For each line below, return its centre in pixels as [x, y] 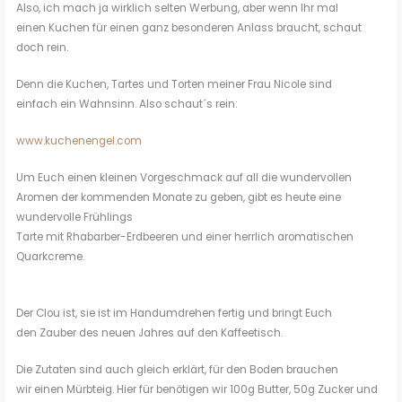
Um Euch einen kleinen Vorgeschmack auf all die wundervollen [184, 178]
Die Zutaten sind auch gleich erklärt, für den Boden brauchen [178, 370]
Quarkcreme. [51, 257]
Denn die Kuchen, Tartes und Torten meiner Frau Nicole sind [175, 85]
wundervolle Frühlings [75, 218]
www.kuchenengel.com [79, 141]
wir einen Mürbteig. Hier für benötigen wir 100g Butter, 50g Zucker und [197, 390]
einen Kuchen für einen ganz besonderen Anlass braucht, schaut [189, 28]
